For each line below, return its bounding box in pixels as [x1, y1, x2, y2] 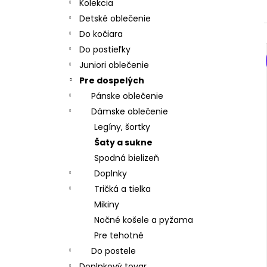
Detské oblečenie [79, 13, 151, 25]
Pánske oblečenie [91, 90, 163, 103]
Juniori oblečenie [79, 59, 149, 72]
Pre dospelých [79, 74, 144, 87]
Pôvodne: [66, 20, 108, 35]
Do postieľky [79, 44, 131, 56]
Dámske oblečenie [91, 105, 168, 118]
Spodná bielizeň [94, 152, 159, 164]
